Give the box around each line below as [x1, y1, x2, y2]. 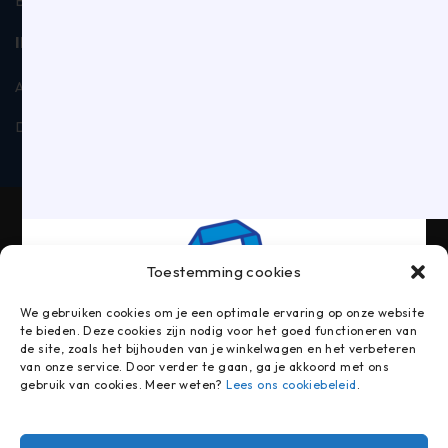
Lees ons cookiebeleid [226, 377, 357, 392]
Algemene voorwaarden [15, 77, 185, 97]
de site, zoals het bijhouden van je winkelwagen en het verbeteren [20, 341, 416, 356]
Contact [231, 117, 288, 137]
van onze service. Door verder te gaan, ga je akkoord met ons [20, 359, 389, 374]
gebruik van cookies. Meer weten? [20, 377, 227, 392]
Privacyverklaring [231, 77, 357, 97]
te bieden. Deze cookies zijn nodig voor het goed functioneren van [20, 323, 417, 338]
